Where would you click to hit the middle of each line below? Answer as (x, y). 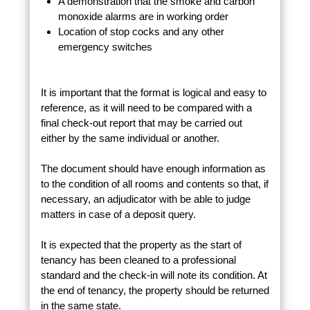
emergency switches (105, 46)
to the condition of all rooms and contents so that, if (154, 184)
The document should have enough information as (153, 169)
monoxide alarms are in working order (143, 16)
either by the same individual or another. (130, 138)
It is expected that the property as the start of (141, 245)
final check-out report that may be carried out (141, 123)
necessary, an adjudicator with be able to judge (145, 199)
